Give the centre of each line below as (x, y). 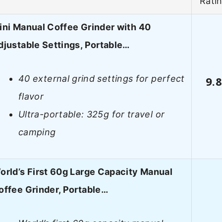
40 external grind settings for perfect (102, 79)
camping (37, 132)
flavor (31, 97)
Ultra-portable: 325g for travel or (92, 114)
